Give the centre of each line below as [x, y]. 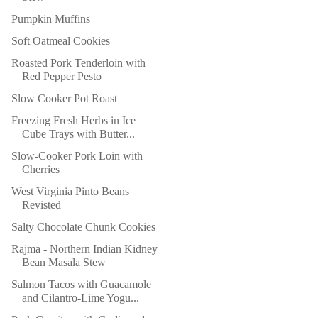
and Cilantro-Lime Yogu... [80, 298]
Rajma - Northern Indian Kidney [84, 249]
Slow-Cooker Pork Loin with [77, 156]
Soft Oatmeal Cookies [60, 41]
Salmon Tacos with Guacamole [81, 284]
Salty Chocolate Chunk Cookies [83, 227]
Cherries [40, 169]
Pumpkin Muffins [50, 19]
